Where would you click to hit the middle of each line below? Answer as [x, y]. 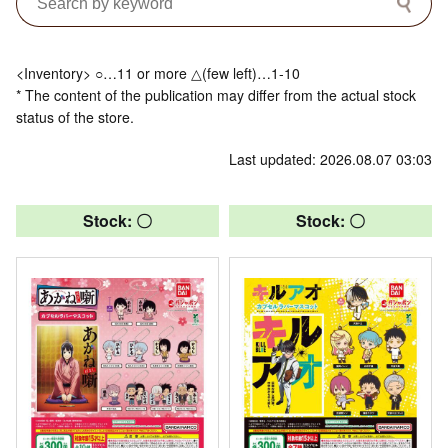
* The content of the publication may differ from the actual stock [216, 94]
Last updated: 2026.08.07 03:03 [330, 158]
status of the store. [75, 116]
